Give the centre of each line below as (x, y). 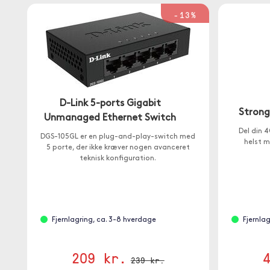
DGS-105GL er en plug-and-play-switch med (118, 137)
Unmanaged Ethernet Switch (110, 118)
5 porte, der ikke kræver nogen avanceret (118, 148)
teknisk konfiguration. (118, 159)
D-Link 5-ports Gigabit (110, 104)
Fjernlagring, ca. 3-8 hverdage (104, 220)
